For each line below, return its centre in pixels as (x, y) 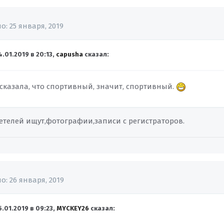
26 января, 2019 (37, 180)
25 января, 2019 (37, 26)
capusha (70, 54)
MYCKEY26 (73, 208)
